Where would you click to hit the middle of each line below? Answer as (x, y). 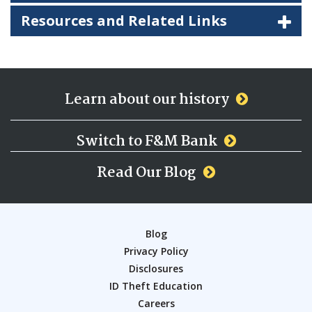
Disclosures (156, 268)
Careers (156, 303)
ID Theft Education (156, 286)
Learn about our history (147, 99)
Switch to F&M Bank (147, 141)
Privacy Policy (156, 251)
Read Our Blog (147, 172)
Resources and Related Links (124, 20)
